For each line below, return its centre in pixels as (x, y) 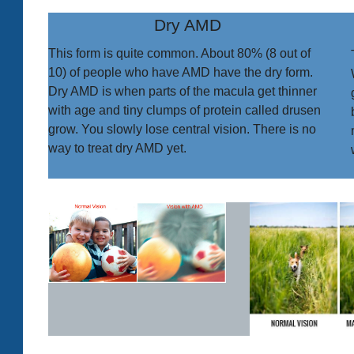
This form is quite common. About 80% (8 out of (179, 53)
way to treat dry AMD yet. (117, 148)
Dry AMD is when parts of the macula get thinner (182, 91)
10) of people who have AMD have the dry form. (180, 72)
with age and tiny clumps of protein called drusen (184, 110)
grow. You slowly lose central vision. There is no (182, 129)
